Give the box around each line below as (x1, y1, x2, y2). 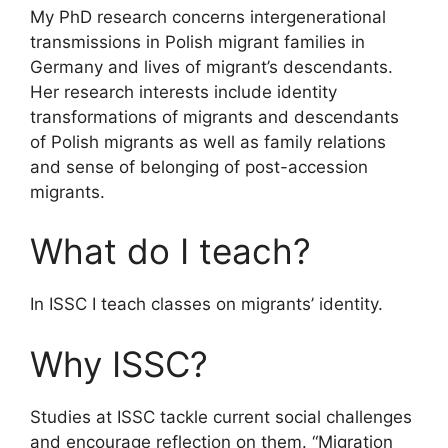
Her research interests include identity (30, 81, 337, 102)
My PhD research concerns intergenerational (30, 6, 386, 27)
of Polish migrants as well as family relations (30, 131, 386, 152)
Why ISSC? (30, 342, 208, 385)
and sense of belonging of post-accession (30, 156, 368, 177)
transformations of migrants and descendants (30, 106, 399, 127)
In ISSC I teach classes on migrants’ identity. (30, 294, 383, 314)
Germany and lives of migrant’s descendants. (30, 56, 393, 77)
